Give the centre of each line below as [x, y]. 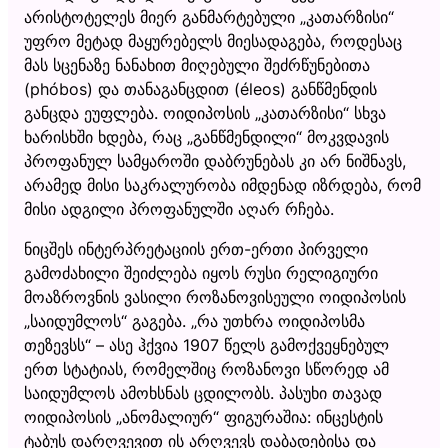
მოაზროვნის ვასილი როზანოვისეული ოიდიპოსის [215, 296]
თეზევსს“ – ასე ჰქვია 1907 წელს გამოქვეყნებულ [206, 344]
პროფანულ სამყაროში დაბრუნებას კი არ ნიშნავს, [215, 160]
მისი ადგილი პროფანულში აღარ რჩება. [181, 208]
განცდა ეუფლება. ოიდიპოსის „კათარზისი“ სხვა [205, 112]
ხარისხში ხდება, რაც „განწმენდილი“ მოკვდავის [206, 136]
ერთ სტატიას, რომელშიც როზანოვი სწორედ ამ [206, 368]
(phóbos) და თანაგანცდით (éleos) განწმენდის [200, 88]
